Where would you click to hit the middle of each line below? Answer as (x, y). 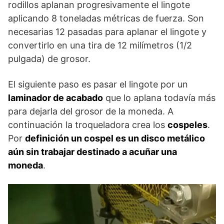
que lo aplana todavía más (159, 97)
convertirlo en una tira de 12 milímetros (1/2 (100, 45)
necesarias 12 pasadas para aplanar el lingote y (107, 31)
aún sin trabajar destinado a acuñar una (92, 151)
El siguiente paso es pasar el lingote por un (98, 84)
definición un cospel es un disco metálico (115, 138)
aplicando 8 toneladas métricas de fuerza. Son (106, 18)
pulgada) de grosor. (49, 58)
